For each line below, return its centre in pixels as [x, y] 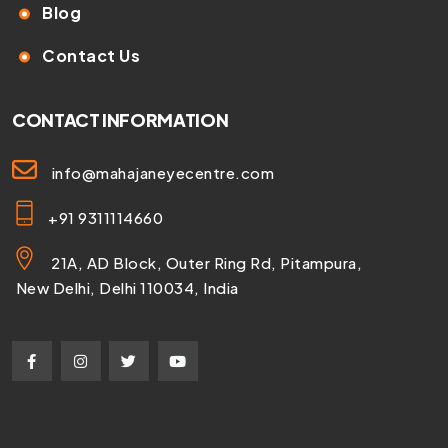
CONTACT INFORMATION [120, 120]
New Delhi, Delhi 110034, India [125, 287]
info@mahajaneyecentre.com [162, 172]
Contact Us [91, 55]
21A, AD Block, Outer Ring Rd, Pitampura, [224, 262]
